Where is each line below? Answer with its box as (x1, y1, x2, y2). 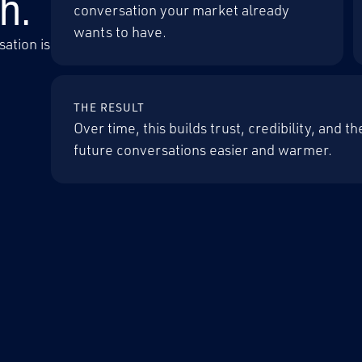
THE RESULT (73, 100, 145, 114)
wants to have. (73, 23, 166, 40)
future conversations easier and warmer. (73, 141, 332, 158)
